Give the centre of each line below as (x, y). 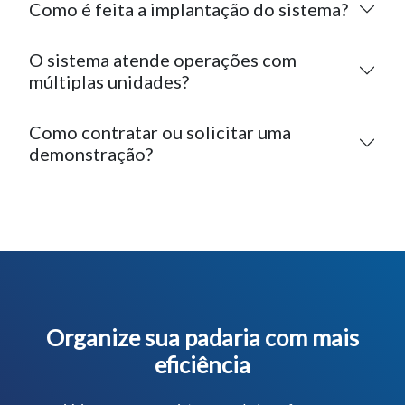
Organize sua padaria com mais (202, 306)
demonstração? (91, 122)
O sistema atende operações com (163, 28)
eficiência (202, 333)
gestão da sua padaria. (202, 394)
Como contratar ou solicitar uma (160, 101)
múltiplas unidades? (109, 50)
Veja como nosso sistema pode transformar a (202, 377)
